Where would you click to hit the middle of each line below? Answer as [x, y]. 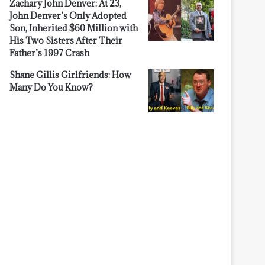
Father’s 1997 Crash [50, 53]
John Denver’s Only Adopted [68, 15]
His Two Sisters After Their [66, 40]
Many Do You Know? [51, 87]
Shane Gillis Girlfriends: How [70, 75]
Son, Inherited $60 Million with [74, 28]
